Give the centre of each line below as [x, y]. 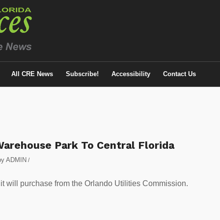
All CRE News [32, 74]
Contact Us [179, 74]
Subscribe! [82, 74]
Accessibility [131, 74]
